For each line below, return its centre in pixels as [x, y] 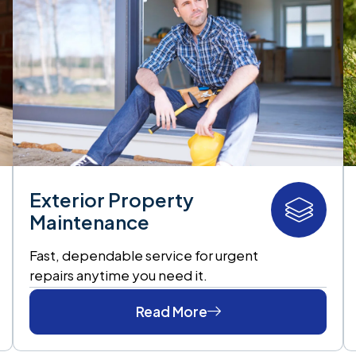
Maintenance [89, 221]
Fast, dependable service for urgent [143, 255]
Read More [171, 311]
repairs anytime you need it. [118, 275]
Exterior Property [111, 199]
